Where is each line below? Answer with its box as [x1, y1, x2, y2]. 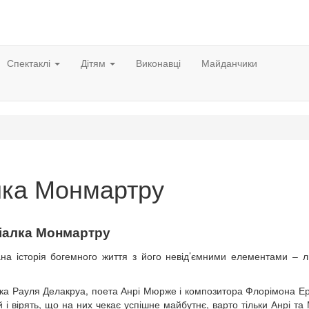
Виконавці [136, 56, 181, 70]
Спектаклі [7, 56, 53, 70]
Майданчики [201, 56, 257, 70]
